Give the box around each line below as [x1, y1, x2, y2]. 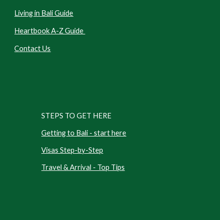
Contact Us [14, 44, 51, 53]
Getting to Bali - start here [41, 129, 127, 137]
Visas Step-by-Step [41, 146, 104, 154]
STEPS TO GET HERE [41, 111, 113, 120]
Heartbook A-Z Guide [14, 27, 85, 35]
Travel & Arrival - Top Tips [41, 163, 125, 171]
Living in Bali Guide [14, 9, 74, 17]
